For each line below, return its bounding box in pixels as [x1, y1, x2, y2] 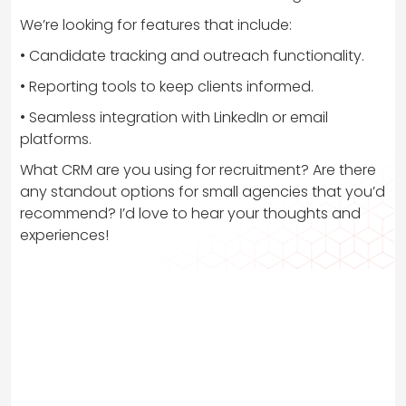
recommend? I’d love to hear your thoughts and [20, 202, 361, 224]
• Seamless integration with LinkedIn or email [20, 106, 328, 128]
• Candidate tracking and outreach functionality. [20, 44, 364, 66]
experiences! [20, 224, 109, 246]
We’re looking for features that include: [20, 14, 292, 35]
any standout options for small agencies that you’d [20, 180, 385, 202]
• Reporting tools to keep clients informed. [20, 75, 314, 97]
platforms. [20, 128, 92, 150]
